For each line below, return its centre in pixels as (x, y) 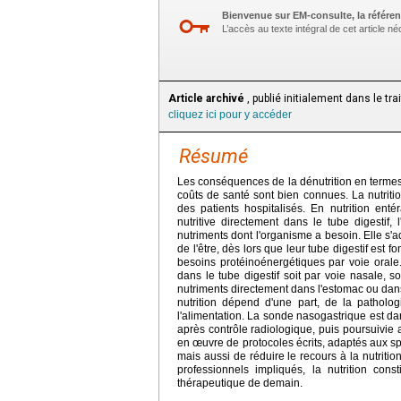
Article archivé (207, 99)
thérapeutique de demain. (240, 384)
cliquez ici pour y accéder (230, 115)
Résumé (213, 157)
